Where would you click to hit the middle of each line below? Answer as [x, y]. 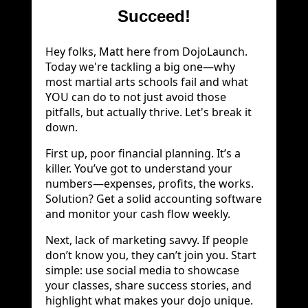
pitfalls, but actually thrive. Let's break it [148, 112]
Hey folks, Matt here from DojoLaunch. [146, 51]
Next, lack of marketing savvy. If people [147, 240]
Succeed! [154, 16]
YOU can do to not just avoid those [136, 97]
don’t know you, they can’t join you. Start [151, 255]
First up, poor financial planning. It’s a [143, 153]
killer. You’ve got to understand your [139, 168]
